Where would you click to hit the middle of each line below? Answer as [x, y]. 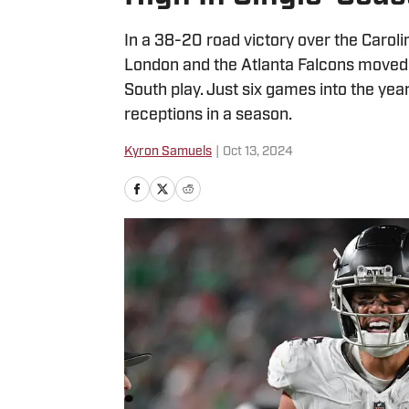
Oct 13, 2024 [258, 152]
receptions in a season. [208, 115]
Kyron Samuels [168, 152]
